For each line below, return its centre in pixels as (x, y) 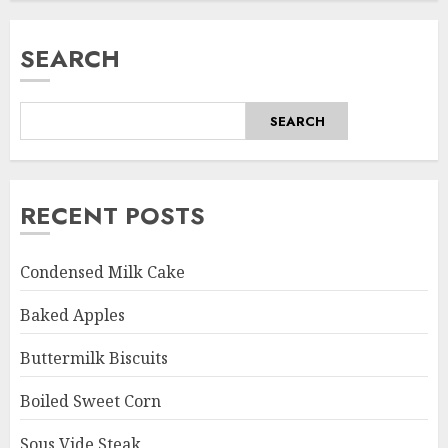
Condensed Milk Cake (102, 272)
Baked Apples (72, 315)
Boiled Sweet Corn (90, 401)
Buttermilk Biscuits (94, 358)
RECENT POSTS (112, 216)
